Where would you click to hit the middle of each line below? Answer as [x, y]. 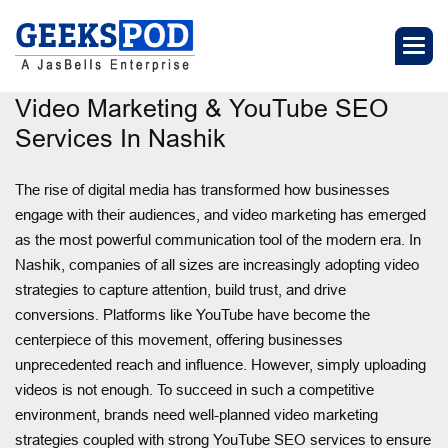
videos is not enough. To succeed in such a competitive [194, 389]
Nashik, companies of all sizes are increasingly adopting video [217, 264]
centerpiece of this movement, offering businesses [179, 339]
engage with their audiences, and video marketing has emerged [220, 214]
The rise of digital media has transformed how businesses [202, 189]
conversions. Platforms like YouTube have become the [192, 314]
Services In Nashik [120, 137]
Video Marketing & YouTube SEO [201, 107]
